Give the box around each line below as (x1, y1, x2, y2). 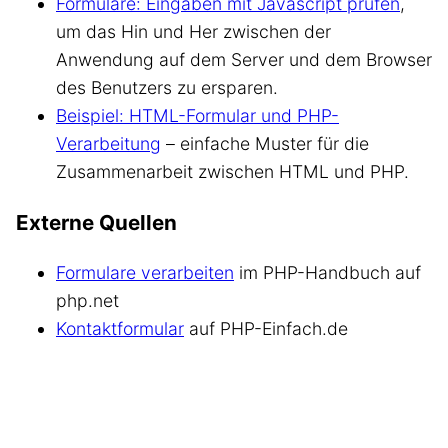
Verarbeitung (56, 132, 161, 154)
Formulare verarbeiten (56, 262, 234, 284)
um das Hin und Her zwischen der (56, 20, 331, 42)
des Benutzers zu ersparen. (56, 76, 278, 98)
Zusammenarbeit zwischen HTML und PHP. (56, 160, 409, 182)
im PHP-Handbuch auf (234, 262, 421, 284)
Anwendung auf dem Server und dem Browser (56, 48, 432, 70)
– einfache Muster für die (161, 132, 369, 154)
